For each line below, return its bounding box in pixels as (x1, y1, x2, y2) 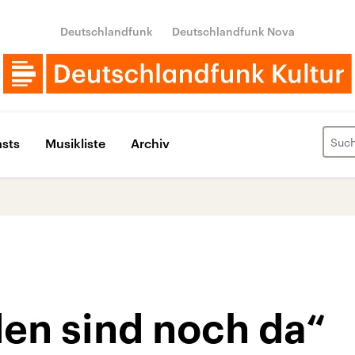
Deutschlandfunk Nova (172, 25, 295, 38)
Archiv (131, 135, 170, 151)
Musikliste (45, 135, 105, 151)
